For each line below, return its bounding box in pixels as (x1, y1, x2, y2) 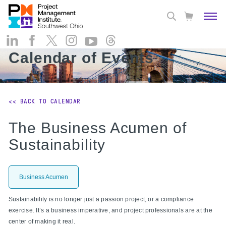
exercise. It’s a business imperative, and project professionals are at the (9, 206, 212, 214)
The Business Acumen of (9, 119, 187, 136)
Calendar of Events (9, 49, 154, 66)
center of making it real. (9, 217, 75, 225)
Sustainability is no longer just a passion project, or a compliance (9, 195, 194, 203)
